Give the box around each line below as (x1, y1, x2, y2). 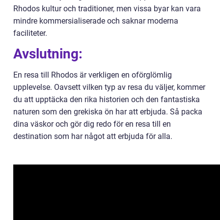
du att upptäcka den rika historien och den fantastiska (13, 95, 200, 105)
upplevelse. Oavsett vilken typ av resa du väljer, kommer (13, 82, 205, 92)
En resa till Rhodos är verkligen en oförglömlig (13, 70, 172, 80)
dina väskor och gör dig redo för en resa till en (13, 119, 171, 129)
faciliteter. (13, 28, 47, 38)
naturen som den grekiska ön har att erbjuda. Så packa (13, 107, 202, 117)
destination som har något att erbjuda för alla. (13, 132, 172, 141)
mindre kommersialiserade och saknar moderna (13, 16, 178, 26)
